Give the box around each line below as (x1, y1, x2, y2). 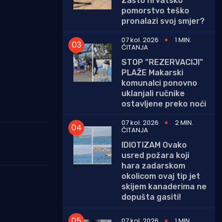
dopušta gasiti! (121, 192, 181, 202)
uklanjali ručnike (121, 88, 185, 98)
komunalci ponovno (121, 78, 197, 88)
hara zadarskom (121, 161, 185, 170)
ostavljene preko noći (121, 99, 206, 109)
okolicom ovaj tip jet (121, 171, 200, 181)
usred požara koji (121, 150, 189, 160)
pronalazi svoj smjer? (121, 16, 205, 26)
